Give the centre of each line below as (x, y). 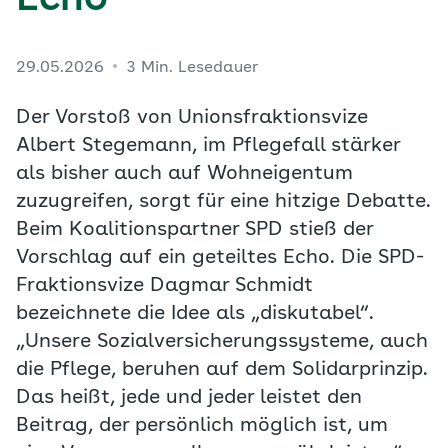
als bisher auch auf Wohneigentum (184, 174)
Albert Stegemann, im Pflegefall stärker (208, 146)
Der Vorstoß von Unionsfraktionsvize (192, 118)
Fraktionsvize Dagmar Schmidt (164, 286)
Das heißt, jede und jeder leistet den (189, 398)
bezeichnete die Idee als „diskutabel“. (195, 314)
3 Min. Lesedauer (192, 68)
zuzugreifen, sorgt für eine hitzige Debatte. (223, 202)
